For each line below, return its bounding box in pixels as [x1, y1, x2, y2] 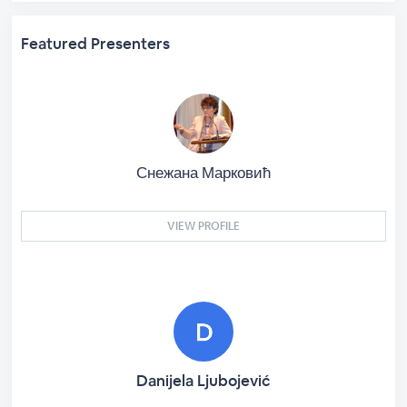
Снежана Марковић [135, 163, 271, 183]
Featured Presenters [21, 34, 171, 54]
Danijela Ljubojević [135, 371, 271, 391]
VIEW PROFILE [166, 219, 240, 233]
